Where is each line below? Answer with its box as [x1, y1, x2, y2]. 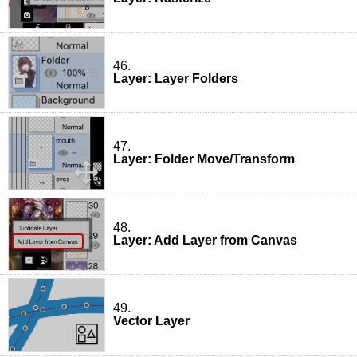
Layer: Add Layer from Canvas [113, 233, 297, 247]
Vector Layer [113, 314, 190, 328]
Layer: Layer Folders [113, 71, 238, 85]
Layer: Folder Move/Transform [113, 152, 295, 167]
